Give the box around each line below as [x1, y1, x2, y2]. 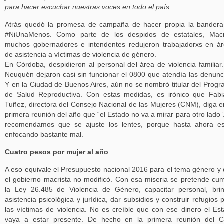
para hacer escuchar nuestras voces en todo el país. [5, 3, 171, 11]
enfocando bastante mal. [5, 131, 83, 138]
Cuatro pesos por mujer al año [5, 148, 108, 156]
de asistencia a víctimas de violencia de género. [5, 51, 156, 58]
